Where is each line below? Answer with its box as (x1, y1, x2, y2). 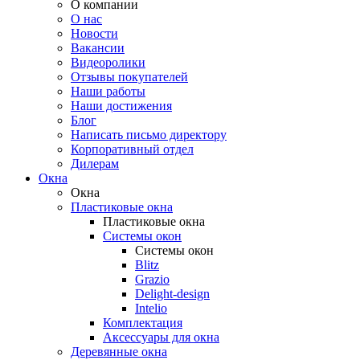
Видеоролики (71, 55, 145, 69)
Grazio (135, 272, 170, 286)
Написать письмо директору (71, 128, 227, 141)
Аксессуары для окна (103, 330, 219, 344)
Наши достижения (71, 99, 172, 112)
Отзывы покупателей (71, 70, 188, 84)
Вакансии (71, 41, 125, 55)
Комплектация (103, 316, 182, 329)
